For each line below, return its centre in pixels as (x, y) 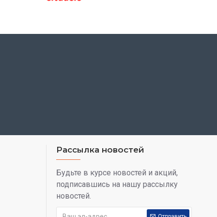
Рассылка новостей (100, 150)
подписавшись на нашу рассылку (117, 185)
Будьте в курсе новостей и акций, (117, 173)
